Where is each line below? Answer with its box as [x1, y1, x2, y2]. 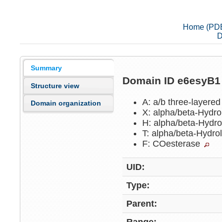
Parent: [126, 199, 158, 209]
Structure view [31, 81, 80, 90]
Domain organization [31, 99, 102, 108]
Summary [31, 64, 62, 72]
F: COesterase [142, 138, 203, 149]
